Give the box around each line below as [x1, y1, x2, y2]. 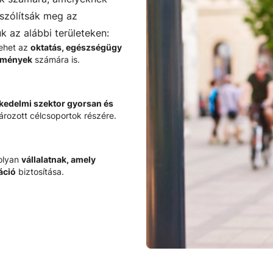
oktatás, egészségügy [30, 42, 122, 53]
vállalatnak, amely [21, 154, 96, 165]
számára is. [32, 54, 80, 65]
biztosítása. [16, 166, 64, 177]
